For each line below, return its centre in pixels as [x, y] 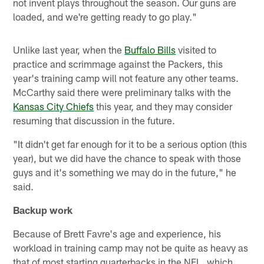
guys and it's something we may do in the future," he [125, 172]
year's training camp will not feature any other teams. [126, 77]
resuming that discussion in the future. [94, 120]
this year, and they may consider [163, 106]
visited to [196, 49]
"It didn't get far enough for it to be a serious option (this [130, 143]
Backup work [43, 209]
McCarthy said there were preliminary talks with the [122, 92]
